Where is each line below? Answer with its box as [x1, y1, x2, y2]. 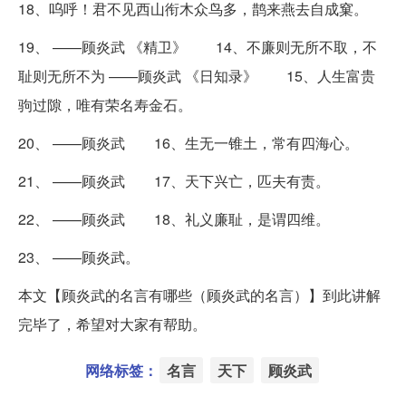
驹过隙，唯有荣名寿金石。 [18, 93, 192, 115]
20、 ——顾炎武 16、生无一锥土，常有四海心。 [18, 131, 359, 153]
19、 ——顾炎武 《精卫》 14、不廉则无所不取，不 [18, 35, 377, 57]
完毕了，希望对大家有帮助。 [18, 313, 207, 334]
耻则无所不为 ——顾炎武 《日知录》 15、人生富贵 [18, 64, 375, 86]
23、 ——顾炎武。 [18, 246, 140, 267]
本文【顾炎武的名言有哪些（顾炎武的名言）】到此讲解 [18, 284, 381, 305]
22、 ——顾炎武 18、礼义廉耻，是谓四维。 [18, 208, 330, 229]
